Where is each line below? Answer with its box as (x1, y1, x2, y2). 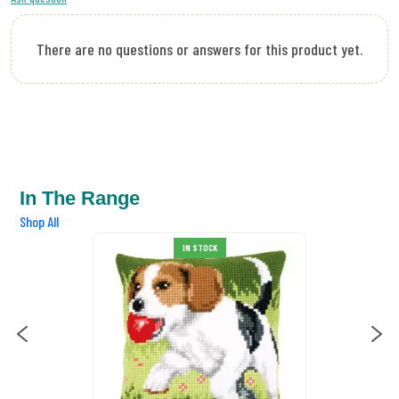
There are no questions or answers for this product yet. (37, 39, 362, 59)
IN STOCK (182, 242, 217, 253)
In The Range (20, 187, 140, 209)
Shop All (20, 213, 59, 230)
